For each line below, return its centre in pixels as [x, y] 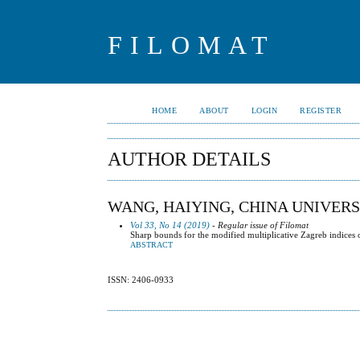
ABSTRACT [152, 245]
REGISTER [321, 110]
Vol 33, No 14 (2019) [170, 225]
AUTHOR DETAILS [190, 159]
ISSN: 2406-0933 [141, 280]
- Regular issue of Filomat [260, 225]
